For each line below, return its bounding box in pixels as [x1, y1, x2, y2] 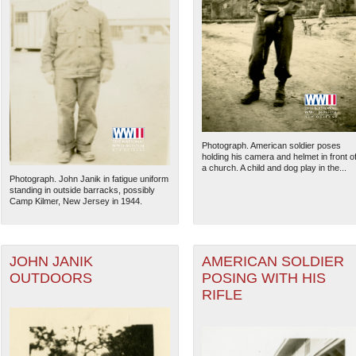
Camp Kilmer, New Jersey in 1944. [9, 196, 142, 207]
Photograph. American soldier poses [201, 141, 341, 151]
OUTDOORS [9, 270, 92, 287]
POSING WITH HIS [201, 270, 326, 287]
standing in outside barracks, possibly [9, 185, 155, 195]
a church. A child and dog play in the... [201, 163, 346, 173]
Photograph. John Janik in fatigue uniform [9, 174, 168, 184]
